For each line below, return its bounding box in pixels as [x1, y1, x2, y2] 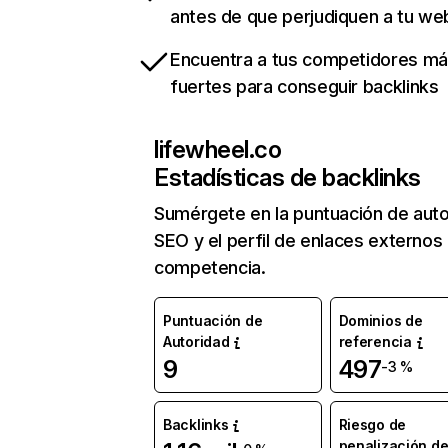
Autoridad [163, 333, 230, 351]
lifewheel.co [154, 135, 282, 165]
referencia [338, 333, 412, 351]
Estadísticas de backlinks [154, 163, 421, 193]
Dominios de [338, 312, 423, 330]
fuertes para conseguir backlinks [170, 76, 439, 98]
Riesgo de [338, 416, 406, 434]
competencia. [154, 257, 266, 279]
